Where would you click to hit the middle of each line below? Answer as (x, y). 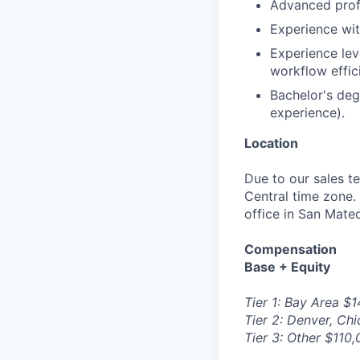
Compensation (290, 249)
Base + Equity (287, 267)
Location (271, 143)
